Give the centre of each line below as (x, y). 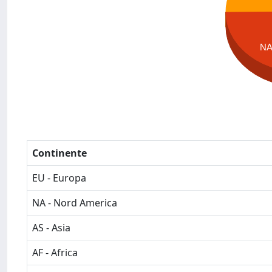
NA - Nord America (75, 203)
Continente (59, 153)
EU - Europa (59, 178)
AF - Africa (55, 253)
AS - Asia (51, 228)
